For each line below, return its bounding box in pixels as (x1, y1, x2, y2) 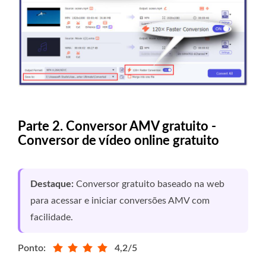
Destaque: (30, 179, 74, 189)
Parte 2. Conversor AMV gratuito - (18, 119, 216, 133)
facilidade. (30, 212, 73, 222)
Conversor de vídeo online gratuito (18, 134, 219, 147)
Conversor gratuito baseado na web (74, 179, 224, 189)
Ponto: (18, 243, 46, 253)
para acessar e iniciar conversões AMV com (30, 195, 210, 205)
